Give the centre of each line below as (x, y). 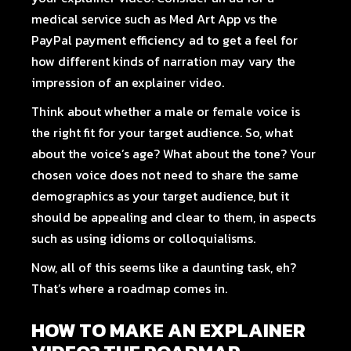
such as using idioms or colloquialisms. (144, 238)
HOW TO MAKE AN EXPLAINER (169, 330)
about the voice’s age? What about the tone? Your (174, 154)
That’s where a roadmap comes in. (130, 288)
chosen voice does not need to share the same (165, 175)
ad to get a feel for (242, 40)
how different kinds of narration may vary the (164, 61)
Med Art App (205, 19)
